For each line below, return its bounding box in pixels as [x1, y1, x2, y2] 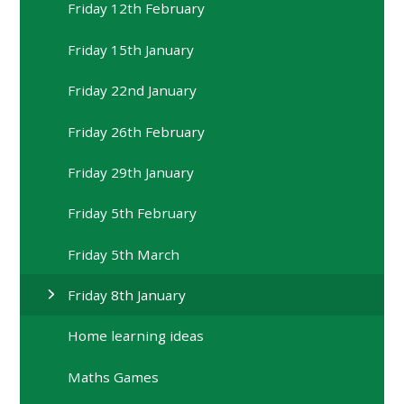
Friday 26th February [68, 122, 206, 141]
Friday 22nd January [68, 81, 197, 100]
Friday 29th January [68, 162, 195, 181]
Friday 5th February [68, 204, 197, 223]
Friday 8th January [68, 285, 187, 304]
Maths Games [68, 367, 160, 386]
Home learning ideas [68, 326, 205, 345]
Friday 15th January [68, 40, 195, 59]
